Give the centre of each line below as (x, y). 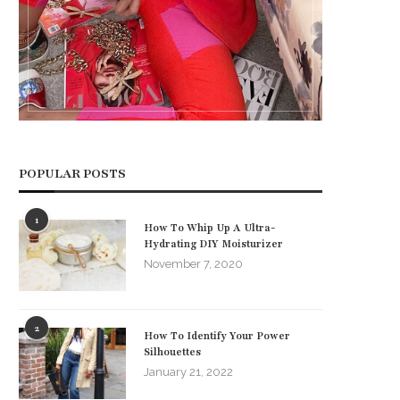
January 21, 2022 (188, 371)
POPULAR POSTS (72, 173)
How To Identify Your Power (217, 335)
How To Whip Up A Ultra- (209, 227)
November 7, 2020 (193, 263)
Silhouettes (172, 351)
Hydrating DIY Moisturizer (213, 243)
